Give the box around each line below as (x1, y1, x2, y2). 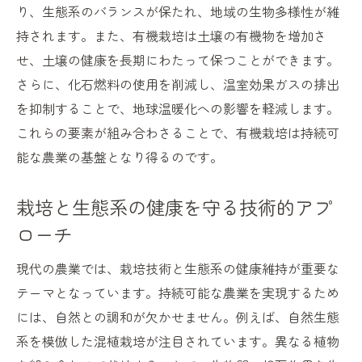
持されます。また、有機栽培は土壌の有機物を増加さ (16, 26, 326, 46)
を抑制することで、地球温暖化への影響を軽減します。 (16, 99, 339, 119)
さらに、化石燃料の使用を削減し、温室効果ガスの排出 (16, 74, 339, 95)
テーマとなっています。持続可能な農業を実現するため (16, 283, 339, 303)
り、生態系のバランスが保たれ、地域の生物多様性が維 (16, 2, 339, 22)
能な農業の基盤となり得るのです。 (16, 147, 223, 167)
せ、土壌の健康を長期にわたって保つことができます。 (16, 50, 339, 70)
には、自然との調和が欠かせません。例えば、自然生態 (16, 307, 339, 327)
